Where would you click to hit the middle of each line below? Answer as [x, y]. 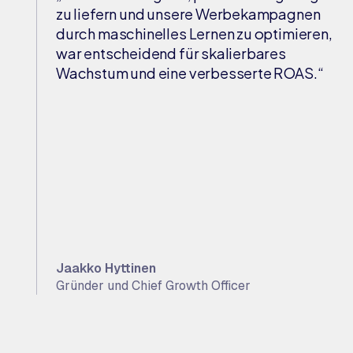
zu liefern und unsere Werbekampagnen [188, 14]
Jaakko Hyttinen [106, 268]
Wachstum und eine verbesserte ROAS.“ [190, 73]
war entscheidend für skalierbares [171, 53]
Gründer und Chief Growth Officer [153, 286]
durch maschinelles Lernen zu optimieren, [194, 33]
